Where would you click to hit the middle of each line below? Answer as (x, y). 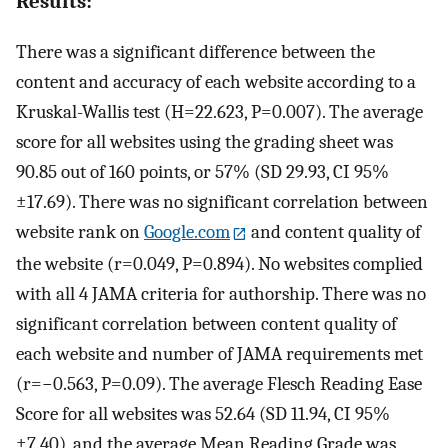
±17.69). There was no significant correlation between (222, 201)
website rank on (80, 231)
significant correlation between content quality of (206, 323)
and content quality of (334, 231)
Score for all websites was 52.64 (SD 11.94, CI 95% (203, 413)
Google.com (187, 231)
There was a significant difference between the (195, 51)
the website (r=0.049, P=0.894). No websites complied (219, 263)
